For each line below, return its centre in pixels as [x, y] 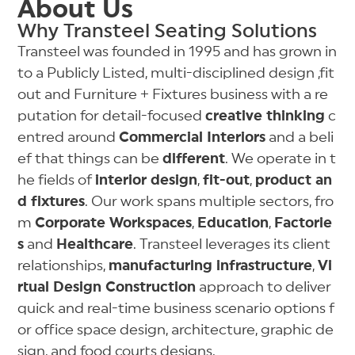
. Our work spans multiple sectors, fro [210, 202]
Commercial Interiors [193, 137]
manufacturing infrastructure [211, 266]
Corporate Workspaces [114, 223]
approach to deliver [264, 287]
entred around [69, 137]
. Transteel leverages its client [232, 244]
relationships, [63, 266]
